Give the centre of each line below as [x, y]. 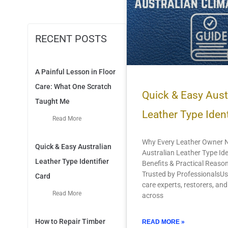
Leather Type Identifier [72, 162]
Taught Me [52, 102]
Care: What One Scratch [73, 87]
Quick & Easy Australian [73, 147]
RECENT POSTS [71, 39]
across [152, 195]
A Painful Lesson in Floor [75, 72]
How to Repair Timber [70, 222]
